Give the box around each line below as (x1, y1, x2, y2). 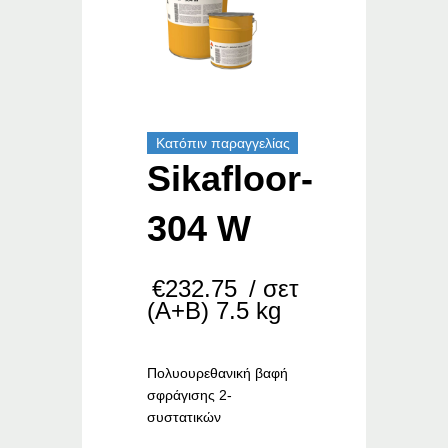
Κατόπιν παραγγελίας (155, 135, 290, 152)
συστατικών (147, 409, 222, 426)
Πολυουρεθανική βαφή (147, 365, 289, 382)
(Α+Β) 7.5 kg (147, 297, 282, 325)
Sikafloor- (147, 158, 314, 200)
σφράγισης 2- (147, 387, 233, 404)
